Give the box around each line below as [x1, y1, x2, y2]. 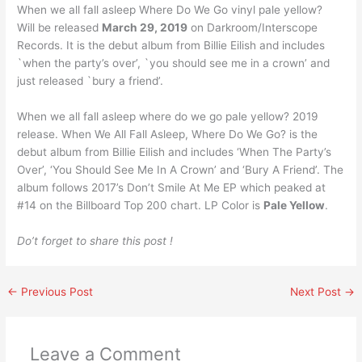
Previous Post [18, 284, 94, 298]
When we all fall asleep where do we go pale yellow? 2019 [17, 109, 319, 123]
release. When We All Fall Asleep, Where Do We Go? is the [17, 127, 318, 141]
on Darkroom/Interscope [187, 20, 318, 34]
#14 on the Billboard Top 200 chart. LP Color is [17, 198, 264, 212]
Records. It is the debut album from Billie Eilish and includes [17, 38, 326, 52]
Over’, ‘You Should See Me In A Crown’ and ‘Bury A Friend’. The [17, 162, 344, 176]
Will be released [17, 20, 103, 34]
